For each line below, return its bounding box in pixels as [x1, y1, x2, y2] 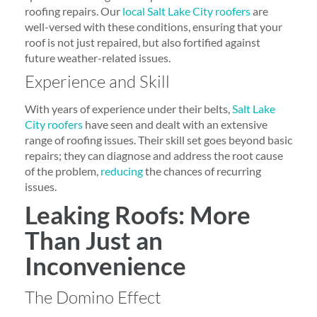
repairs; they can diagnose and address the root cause [25, 149, 283, 162]
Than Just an [25, 225, 163, 255]
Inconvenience [25, 250, 186, 280]
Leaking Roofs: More [25, 200, 250, 229]
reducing [100, 164, 143, 178]
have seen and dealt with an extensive [83, 117, 267, 131]
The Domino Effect [25, 287, 161, 308]
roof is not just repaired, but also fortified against [25, 35, 260, 49]
